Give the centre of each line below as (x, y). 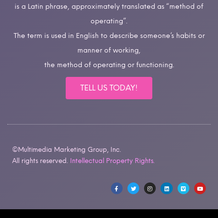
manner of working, (109, 51)
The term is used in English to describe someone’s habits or (109, 36)
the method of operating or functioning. (109, 65)
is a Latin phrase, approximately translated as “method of (109, 7)
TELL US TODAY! (109, 88)
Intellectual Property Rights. (112, 160)
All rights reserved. (40, 160)
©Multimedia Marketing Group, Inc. (67, 149)
